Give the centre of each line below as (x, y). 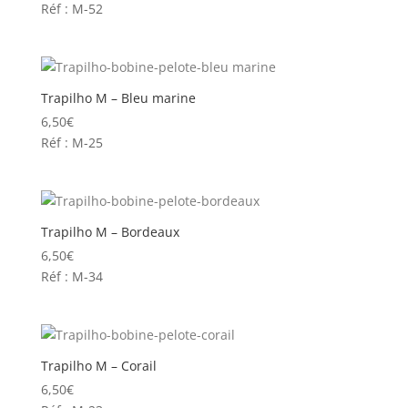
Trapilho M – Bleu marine (118, 97)
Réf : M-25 (71, 142)
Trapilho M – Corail (98, 366)
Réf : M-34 (71, 277)
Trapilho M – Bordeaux (110, 232)
